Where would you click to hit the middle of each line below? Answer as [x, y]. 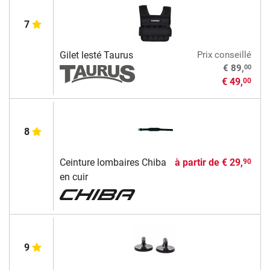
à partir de [198, 163]
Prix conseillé [224, 55]
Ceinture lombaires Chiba [113, 163]
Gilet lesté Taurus [96, 55]
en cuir [74, 177]
